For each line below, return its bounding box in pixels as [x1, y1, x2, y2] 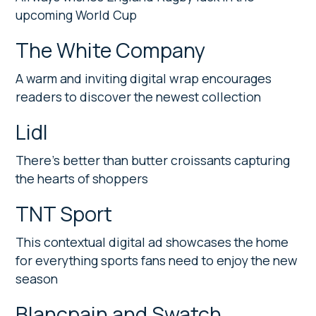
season [16, 269, 59, 287]
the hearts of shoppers [16, 169, 149, 187]
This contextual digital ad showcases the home [16, 233, 289, 250]
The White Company [16, 35, 206, 64]
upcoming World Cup [16, 6, 138, 23]
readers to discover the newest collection [16, 87, 262, 105]
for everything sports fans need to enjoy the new [16, 251, 298, 269]
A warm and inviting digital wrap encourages [16, 69, 272, 87]
